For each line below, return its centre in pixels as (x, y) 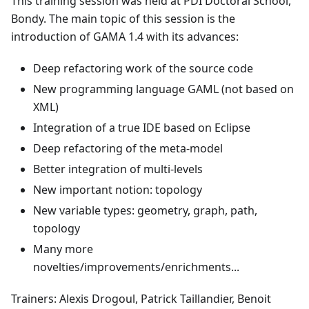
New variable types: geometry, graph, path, (145, 211)
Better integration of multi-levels (118, 169)
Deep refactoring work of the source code (143, 69)
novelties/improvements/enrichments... (136, 267)
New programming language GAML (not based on (163, 89)
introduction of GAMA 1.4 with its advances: (125, 37)
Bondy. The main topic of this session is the (123, 19)
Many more (63, 249)
